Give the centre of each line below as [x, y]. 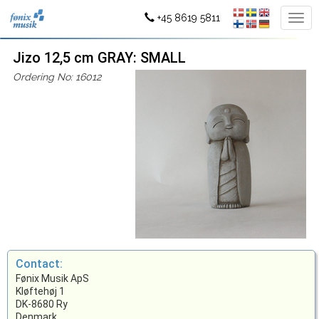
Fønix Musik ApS [52, 279]
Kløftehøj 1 [40, 292]
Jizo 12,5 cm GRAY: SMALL [99, 57]
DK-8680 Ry [41, 304]
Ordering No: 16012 [57, 77]
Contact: [39, 264]
